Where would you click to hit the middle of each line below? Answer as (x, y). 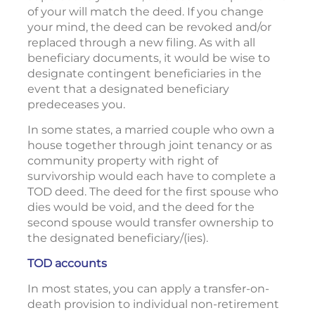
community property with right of (123, 161)
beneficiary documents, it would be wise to (149, 58)
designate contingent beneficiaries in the (144, 74)
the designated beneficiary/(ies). (118, 238)
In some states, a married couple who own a (151, 130)
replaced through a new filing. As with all (141, 43)
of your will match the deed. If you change (146, 12)
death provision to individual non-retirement (153, 304)
